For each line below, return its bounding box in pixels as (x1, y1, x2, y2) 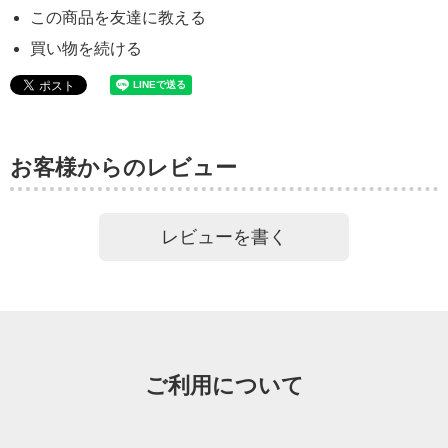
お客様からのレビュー (10, 155, 237, 180)
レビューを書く (161, 227, 287, 248)
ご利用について (144, 373, 304, 399)
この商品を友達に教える (30, 9, 206, 26)
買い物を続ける (30, 40, 142, 57)
